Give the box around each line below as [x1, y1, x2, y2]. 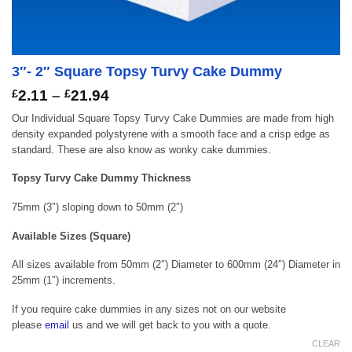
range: [108, 101, 155, 119]
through [108, 131, 166, 148]
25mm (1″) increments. [12, 274, 115, 287]
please [12, 318, 45, 331]
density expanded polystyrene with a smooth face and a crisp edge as [12, 127, 330, 140]
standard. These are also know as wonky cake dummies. [12, 143, 271, 156]
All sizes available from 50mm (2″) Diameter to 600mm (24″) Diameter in [12, 258, 340, 271]
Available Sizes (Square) [12, 229, 130, 242]
